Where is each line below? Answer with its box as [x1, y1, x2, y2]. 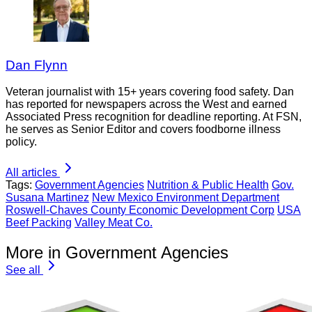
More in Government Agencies [6, 243, 228, 263]
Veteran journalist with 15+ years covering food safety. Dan [6, 86, 294, 98]
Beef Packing [6, 217, 72, 229]
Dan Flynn [6, 57, 68, 72]
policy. [6, 136, 37, 148]
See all [6, 264, 40, 276]
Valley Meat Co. [75, 217, 153, 229]
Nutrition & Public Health [147, 179, 269, 192]
